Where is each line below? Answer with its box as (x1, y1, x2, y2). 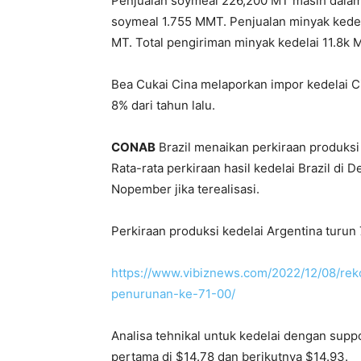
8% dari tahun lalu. (111, 98, 215, 113)
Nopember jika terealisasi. (111, 181, 259, 197)
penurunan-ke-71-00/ (111, 286, 235, 301)
